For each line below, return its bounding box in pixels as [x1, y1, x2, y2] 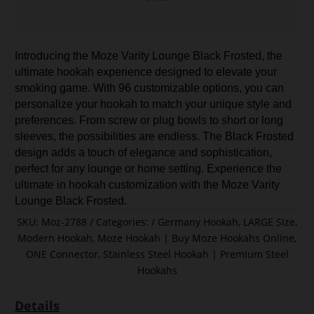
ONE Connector [25, 247, 98, 261]
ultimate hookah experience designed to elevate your [15, 66, 278, 78]
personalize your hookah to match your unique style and [15, 98, 292, 110]
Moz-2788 [41, 215, 87, 228]
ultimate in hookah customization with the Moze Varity [15, 179, 280, 191]
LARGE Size [243, 215, 295, 228]
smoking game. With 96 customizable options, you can [15, 82, 285, 94]
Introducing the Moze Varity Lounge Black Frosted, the [15, 50, 283, 62]
